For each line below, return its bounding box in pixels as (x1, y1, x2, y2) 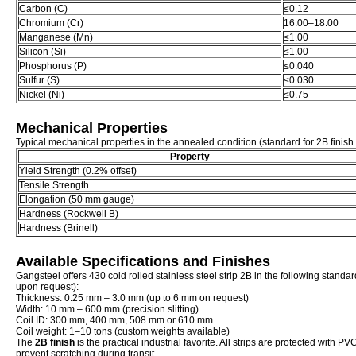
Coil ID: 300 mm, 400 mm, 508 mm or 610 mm (16, 315, 213, 326)
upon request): (16, 281, 79, 292)
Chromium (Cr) (19, 17, 83, 29)
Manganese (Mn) (19, 32, 93, 43)
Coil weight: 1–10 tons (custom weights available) (16, 326, 230, 337)
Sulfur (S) (19, 75, 60, 86)
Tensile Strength (19, 180, 89, 191)
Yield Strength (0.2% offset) (19, 165, 137, 176)
